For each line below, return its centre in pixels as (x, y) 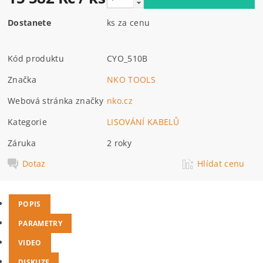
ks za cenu (129, 22)
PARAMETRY (40, 223)
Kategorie (27, 122)
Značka (22, 79)
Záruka (22, 143)
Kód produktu (36, 58)
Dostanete (29, 22)
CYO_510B (127, 58)
